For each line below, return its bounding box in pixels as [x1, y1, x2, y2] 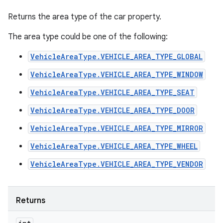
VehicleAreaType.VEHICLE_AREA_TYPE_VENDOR [30, 159, 203, 169]
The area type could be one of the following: [8, 32, 168, 42]
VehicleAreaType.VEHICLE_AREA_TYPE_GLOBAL [30, 52, 203, 61]
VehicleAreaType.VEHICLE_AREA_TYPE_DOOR [30, 106, 195, 115]
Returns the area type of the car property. [8, 12, 161, 22]
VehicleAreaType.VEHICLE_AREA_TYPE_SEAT [30, 88, 195, 97]
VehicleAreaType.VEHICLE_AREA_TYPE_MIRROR [30, 123, 203, 133]
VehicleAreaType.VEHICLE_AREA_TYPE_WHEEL [30, 141, 198, 151]
